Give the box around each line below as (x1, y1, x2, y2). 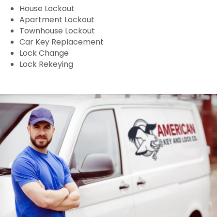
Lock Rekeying (19, 59, 73, 70)
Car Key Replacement (19, 36, 104, 48)
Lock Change (19, 47, 69, 59)
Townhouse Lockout (19, 25, 95, 37)
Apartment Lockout (19, 14, 94, 26)
